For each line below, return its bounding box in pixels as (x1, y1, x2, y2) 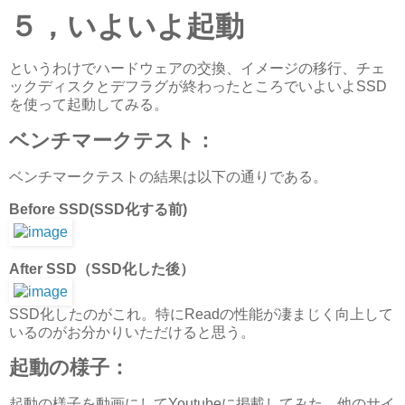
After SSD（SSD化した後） (9, 260, 194, 277)
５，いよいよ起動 (9, 10, 244, 43)
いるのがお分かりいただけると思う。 (9, 324, 255, 340)
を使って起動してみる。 (9, 97, 168, 113)
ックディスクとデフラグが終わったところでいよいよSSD (9, 79, 387, 95)
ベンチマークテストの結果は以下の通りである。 (9, 168, 327, 184)
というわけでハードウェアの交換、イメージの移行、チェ (9, 61, 385, 77)
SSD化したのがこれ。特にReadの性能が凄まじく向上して (9, 306, 393, 322)
